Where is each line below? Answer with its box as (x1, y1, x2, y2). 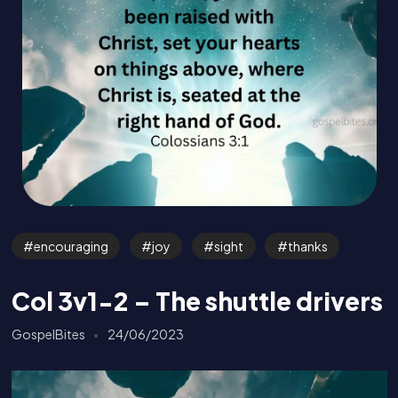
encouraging (33, 237, 108, 254)
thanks (287, 237, 328, 254)
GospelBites (11, 325, 85, 342)
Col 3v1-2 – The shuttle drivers (11, 285, 383, 317)
